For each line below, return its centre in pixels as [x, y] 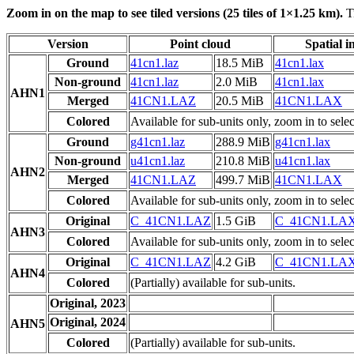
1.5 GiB [236, 221]
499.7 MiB [243, 180]
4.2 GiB [236, 262]
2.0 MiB [237, 82]
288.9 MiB [243, 142]
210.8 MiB [243, 161]
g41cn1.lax [303, 142]
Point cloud [200, 44]
